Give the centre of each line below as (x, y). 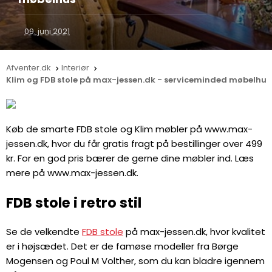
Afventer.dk (29, 68)
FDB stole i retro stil (74, 202)
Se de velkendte (44, 232)
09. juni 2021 (47, 31)
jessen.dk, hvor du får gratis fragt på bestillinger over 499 (134, 144)
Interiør (75, 68)
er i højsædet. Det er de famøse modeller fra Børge (122, 246)
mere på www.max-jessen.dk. (72, 173)
